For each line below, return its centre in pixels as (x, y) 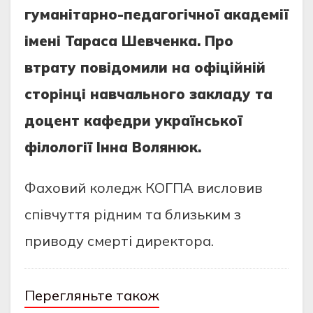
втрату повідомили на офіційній (145, 68)
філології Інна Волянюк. (113, 147)
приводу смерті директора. (119, 241)
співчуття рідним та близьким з (133, 214)
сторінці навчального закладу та (148, 94)
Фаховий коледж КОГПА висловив (144, 188)
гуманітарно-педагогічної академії (156, 15)
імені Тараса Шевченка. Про (129, 41)
